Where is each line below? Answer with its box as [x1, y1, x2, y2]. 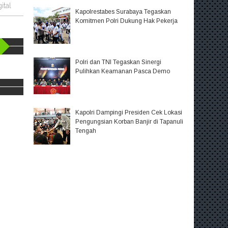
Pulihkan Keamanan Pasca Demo [75, 68, 170, 75]
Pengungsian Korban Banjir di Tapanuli [75, 118, 183, 125]
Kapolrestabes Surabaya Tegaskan [75, 8, 171, 16]
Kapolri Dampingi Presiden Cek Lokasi [75, 108, 182, 116]
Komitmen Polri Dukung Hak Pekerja [75, 17, 178, 25]
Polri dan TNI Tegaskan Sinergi [75, 59, 161, 66]
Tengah [75, 127, 96, 134]
